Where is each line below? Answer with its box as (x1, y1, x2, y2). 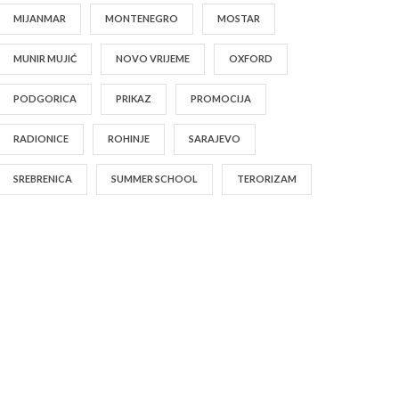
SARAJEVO (188, 132, 240, 144)
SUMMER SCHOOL (110, 172, 198, 184)
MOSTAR (216, 12, 260, 24)
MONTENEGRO (104, 12, 178, 24)
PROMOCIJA (190, 92, 251, 104)
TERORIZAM (236, 172, 297, 184)
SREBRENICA (12, 172, 72, 184)
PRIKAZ (115, 92, 151, 104)
